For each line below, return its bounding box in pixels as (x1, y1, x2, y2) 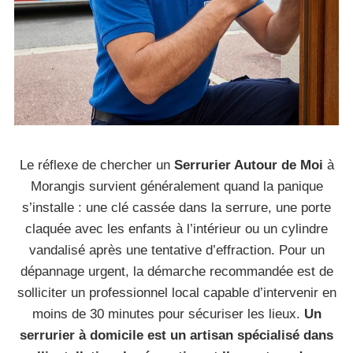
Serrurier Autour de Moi (173, 158, 323, 173)
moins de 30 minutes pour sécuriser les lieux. (32, 307, 304, 321)
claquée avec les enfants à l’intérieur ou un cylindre (25, 221, 328, 236)
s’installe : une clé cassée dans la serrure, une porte (22, 200, 331, 215)
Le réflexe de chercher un (19, 158, 174, 173)
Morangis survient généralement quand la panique (30, 179, 323, 194)
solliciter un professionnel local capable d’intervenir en (17, 285, 336, 300)
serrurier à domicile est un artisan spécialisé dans (20, 328, 333, 343)
